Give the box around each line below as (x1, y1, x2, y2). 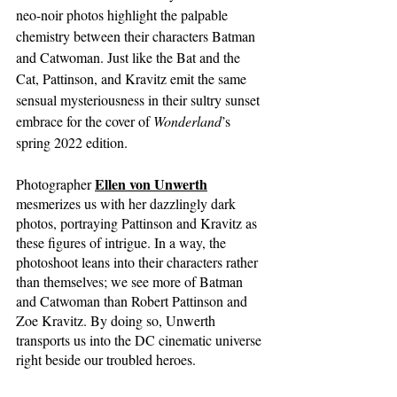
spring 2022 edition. (16, 132, 131, 152)
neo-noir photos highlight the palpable (16, 4, 231, 24)
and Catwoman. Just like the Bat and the (16, 47, 244, 66)
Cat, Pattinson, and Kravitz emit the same (16, 68, 250, 88)
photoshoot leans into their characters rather (16, 252, 261, 271)
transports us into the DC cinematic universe (16, 330, 265, 349)
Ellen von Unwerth (95, 173, 207, 194)
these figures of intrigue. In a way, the (16, 232, 230, 252)
